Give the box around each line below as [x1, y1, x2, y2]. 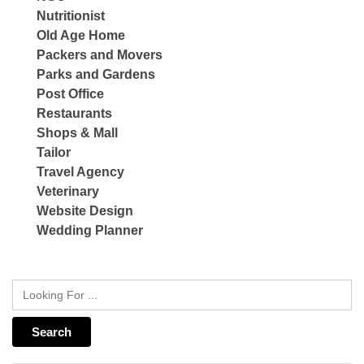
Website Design [37, 204, 133, 219]
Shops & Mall [37, 126, 118, 141]
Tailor [37, 145, 71, 160]
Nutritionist [37, 9, 105, 24]
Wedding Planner [37, 223, 143, 238]
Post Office [37, 87, 104, 102]
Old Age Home [37, 28, 125, 43]
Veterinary [37, 184, 99, 199]
